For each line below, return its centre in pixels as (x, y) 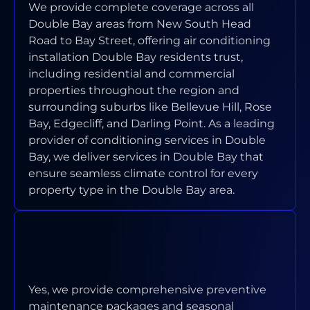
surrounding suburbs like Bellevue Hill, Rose (150, 107)
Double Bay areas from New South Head (140, 24)
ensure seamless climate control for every (143, 173)
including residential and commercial (131, 73)
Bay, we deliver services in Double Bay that (146, 156)
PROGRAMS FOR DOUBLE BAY (140, 250)
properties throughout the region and (134, 90)
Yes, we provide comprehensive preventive (147, 290)
